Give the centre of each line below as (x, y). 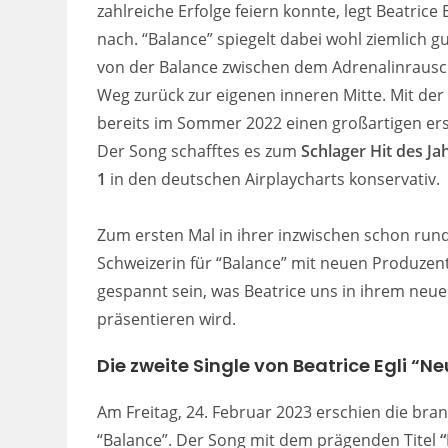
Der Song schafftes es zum (199, 150)
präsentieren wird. (167, 318)
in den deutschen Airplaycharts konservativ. (273, 178)
